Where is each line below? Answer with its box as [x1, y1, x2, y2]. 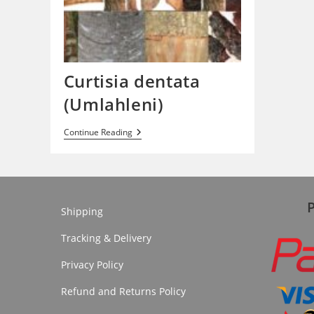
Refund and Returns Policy [61, 284, 186, 298]
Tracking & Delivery [61, 231, 151, 245]
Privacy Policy [61, 257, 123, 271]
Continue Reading [63, 126, 132, 139]
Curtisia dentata [63, 69, 200, 93]
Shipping [61, 204, 103, 218]
